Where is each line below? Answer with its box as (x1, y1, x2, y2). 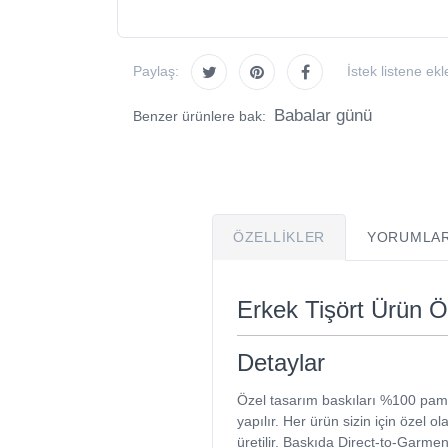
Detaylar (237, 348, 325, 376)
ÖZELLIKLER (233, 228, 325, 245)
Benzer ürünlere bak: (133, 107, 270, 124)
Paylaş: (133, 63, 179, 80)
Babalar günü (274, 105, 372, 125)
